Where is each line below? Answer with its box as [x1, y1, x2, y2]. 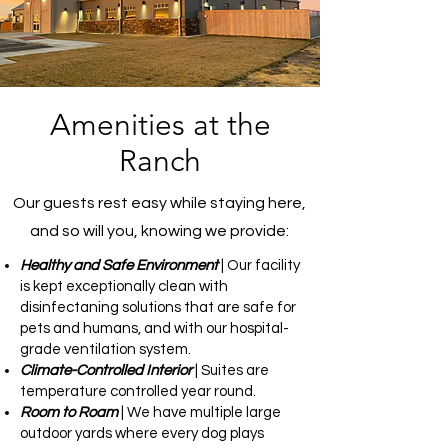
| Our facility [218, 258, 300, 273]
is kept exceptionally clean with [20, 279, 231, 294]
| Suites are [192, 363, 269, 378]
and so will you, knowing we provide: [30, 223, 289, 239]
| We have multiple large [118, 405, 281, 420]
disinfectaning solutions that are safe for [20, 300, 296, 315]
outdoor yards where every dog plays [20, 426, 264, 441]
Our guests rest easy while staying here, [13, 195, 306, 211]
